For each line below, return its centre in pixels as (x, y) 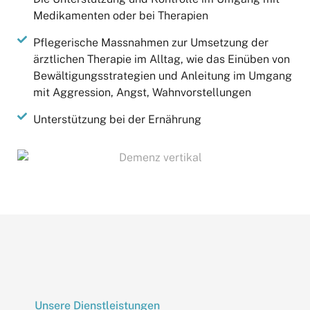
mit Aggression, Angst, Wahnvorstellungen (142, 93)
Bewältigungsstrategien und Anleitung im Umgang (162, 76)
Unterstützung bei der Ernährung (117, 120)
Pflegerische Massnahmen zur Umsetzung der (151, 43)
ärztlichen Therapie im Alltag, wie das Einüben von (161, 60)
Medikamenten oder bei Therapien (120, 16)
